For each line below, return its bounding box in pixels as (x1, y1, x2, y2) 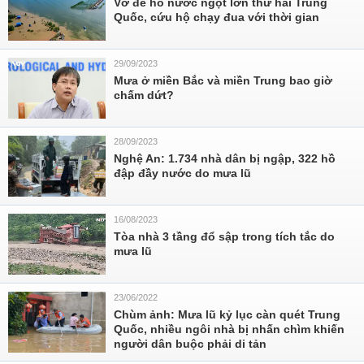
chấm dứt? (114, 89, 174, 102)
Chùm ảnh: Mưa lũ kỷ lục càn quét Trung (114, 308, 340, 321)
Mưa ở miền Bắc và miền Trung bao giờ (114, 74, 332, 87)
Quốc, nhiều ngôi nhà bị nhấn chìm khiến (114, 323, 344, 336)
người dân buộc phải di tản (114, 337, 266, 350)
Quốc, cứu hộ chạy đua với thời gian (114, 11, 319, 24)
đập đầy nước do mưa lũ (114, 167, 251, 180)
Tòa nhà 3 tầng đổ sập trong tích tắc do (114, 230, 335, 243)
